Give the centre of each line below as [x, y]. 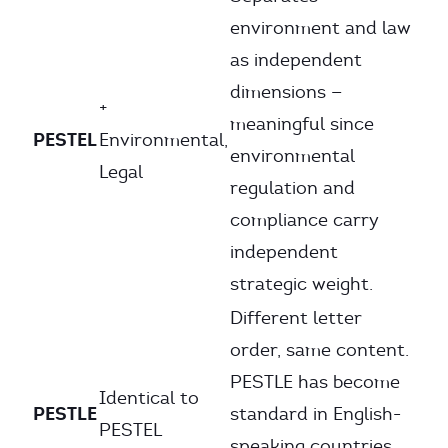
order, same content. [319, 350]
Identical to [149, 398]
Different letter [296, 318]
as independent [296, 60]
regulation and [292, 188]
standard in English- [315, 414]
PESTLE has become [315, 382]
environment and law [320, 28]
